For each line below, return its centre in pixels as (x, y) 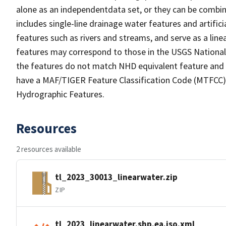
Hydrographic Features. (60, 94)
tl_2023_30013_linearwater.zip (116, 177)
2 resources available (49, 149)
